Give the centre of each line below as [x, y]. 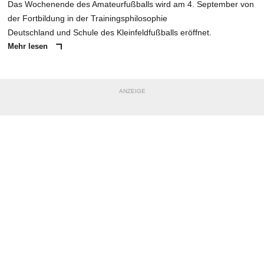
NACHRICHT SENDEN [132, 222]
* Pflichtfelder [29, 244]
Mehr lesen [29, 47]
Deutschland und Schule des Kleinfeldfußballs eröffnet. [110, 33]
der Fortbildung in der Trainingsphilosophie [88, 19]
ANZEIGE [132, 91]
